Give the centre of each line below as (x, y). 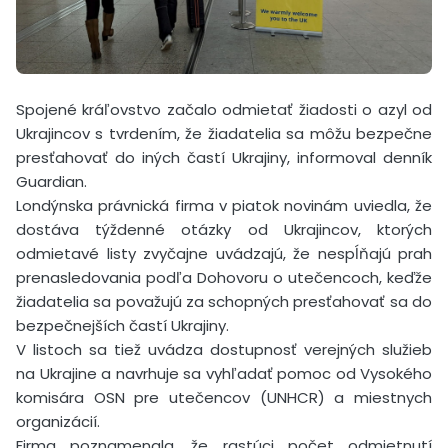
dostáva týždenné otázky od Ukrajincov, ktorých (224, 229)
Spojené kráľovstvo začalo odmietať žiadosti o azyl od (224, 109)
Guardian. (51, 181)
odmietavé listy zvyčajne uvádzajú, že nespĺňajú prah (224, 253)
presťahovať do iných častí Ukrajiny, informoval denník (224, 157)
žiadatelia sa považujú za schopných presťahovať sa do (224, 301)
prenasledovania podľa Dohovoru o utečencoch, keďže (224, 277)
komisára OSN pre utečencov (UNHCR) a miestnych (224, 397)
